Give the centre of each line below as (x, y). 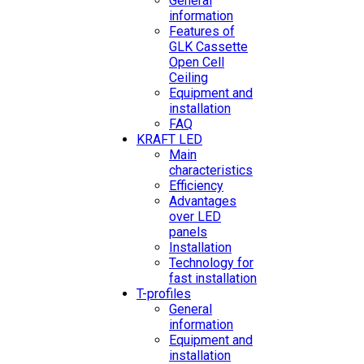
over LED (195, 217)
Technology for (211, 263)
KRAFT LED (169, 139)
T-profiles (164, 294)
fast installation (213, 278)
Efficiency (196, 186)
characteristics (211, 170)
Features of (202, 31)
